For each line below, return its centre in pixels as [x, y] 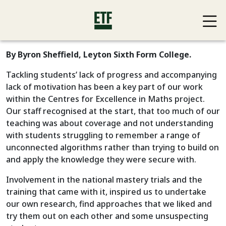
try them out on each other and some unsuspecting [107, 216]
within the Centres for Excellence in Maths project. [105, 99]
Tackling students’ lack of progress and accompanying [111, 75]
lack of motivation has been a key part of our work [104, 87]
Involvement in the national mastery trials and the [104, 180]
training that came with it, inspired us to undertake [106, 192]
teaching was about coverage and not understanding [110, 123]
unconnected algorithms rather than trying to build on [112, 147]
